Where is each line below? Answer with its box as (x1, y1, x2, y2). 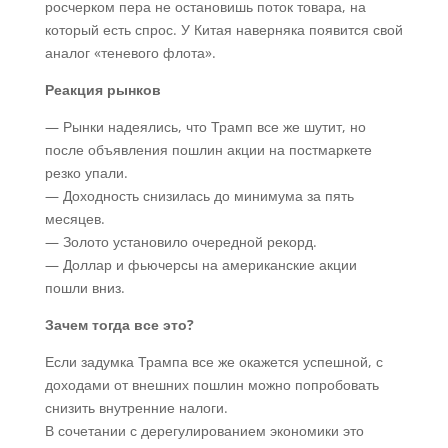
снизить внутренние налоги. (44, 398, 228, 417)
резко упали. (44, 163, 128, 182)
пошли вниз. (44, 278, 125, 297)
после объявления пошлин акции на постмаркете (44, 140, 372, 159)
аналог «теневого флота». (44, 43, 216, 62)
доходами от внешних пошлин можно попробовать (44, 375, 379, 394)
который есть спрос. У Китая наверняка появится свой (44, 20, 403, 39)
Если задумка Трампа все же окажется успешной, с (44, 352, 383, 371)
